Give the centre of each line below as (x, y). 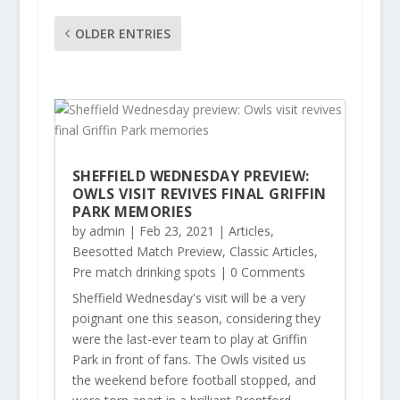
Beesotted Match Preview (147, 251)
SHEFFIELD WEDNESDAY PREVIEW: (191, 175)
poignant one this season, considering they (196, 318)
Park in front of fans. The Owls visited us (189, 359)
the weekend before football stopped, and (194, 379)
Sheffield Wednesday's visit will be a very (188, 297)
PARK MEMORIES (132, 211)
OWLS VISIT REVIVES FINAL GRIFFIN (199, 193)
